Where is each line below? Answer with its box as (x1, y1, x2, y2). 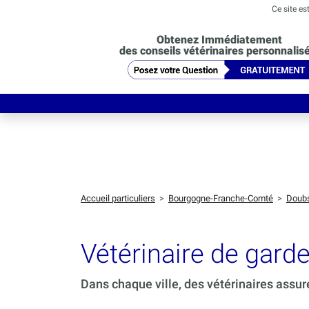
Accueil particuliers (81, 193, 155, 204)
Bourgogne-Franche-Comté (168, 193, 273, 204)
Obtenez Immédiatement (156, 32, 282, 46)
